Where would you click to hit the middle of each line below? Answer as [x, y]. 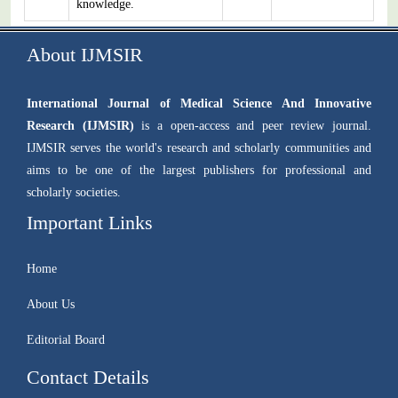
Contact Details [88, 377]
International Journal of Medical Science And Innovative [199, 103]
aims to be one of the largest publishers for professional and [199, 170]
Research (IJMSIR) [80, 126]
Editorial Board [66, 340]
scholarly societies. [74, 192]
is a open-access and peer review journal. [252, 126]
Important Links [90, 223]
